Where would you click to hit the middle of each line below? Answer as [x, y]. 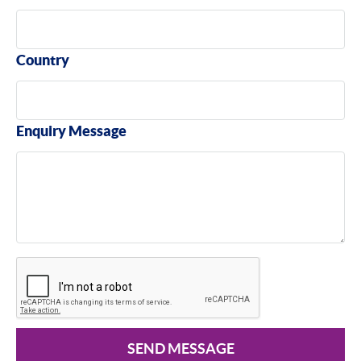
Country [43, 60]
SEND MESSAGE [180, 348]
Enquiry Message [71, 131]
